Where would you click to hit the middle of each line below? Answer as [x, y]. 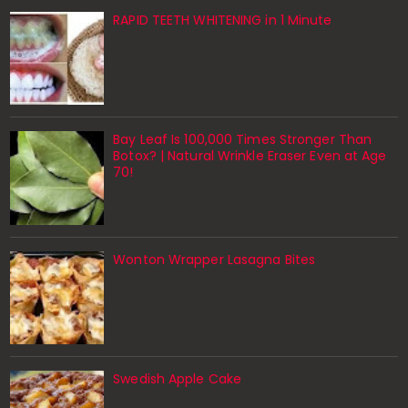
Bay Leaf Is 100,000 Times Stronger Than [243, 140]
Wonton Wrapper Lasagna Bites [214, 259]
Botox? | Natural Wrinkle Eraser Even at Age [250, 156]
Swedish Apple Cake [178, 379]
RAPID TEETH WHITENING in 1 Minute [223, 20]
